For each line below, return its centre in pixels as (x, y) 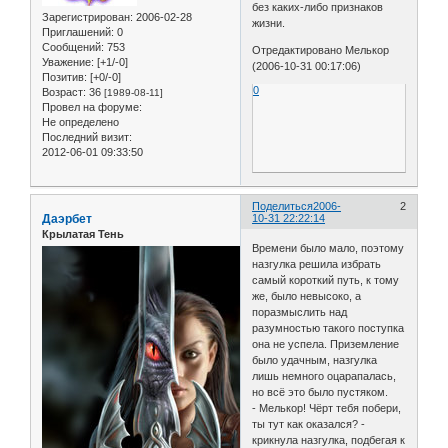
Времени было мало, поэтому (328, 247)
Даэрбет (67, 219)
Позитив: (64, 77)
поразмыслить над (300, 311)
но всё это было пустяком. (320, 391)
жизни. (269, 23)
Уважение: (68, 62)
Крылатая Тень (83, 234)
